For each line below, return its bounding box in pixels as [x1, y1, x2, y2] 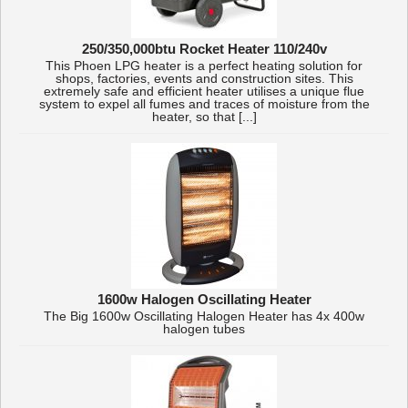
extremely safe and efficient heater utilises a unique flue [44, 85, 364, 98]
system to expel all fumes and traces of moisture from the [38, 97, 370, 111]
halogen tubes [163, 322, 245, 336]
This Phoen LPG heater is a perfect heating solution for [46, 59, 362, 73]
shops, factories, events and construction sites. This [55, 72, 353, 86]
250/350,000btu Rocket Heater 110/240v [81, 41, 327, 56]
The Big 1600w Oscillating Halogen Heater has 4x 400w [44, 310, 364, 323]
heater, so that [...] [151, 110, 257, 124]
